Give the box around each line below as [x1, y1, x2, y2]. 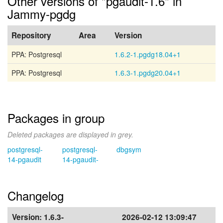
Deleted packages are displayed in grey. [7, 129, 133, 139]
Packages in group [7, 109, 105, 126]
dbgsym [116, 144, 141, 154]
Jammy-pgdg [7, 5, 76, 22]
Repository [11, 30, 51, 41]
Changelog [7, 187, 64, 204]
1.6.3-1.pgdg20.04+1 [114, 68, 181, 78]
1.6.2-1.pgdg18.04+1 [114, 49, 181, 59]
